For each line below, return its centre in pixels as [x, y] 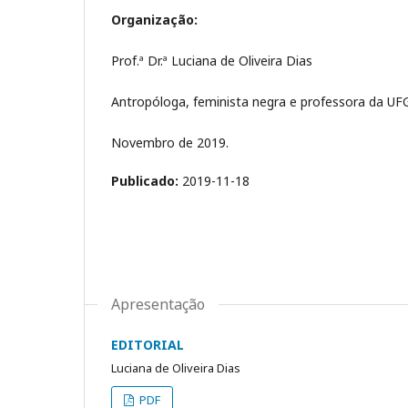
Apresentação [158, 304]
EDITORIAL [148, 344]
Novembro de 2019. [170, 142]
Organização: [154, 19]
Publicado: [147, 180]
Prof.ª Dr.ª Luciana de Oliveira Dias [212, 60]
